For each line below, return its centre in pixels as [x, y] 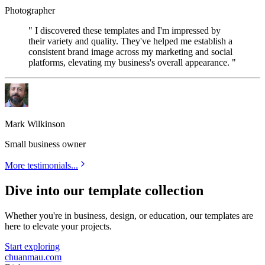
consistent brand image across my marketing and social [130, 52]
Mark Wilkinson [35, 124]
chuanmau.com [33, 257]
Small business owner [45, 144]
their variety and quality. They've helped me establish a [130, 41]
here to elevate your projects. [58, 227]
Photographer [30, 11]
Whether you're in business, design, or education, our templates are [129, 216]
